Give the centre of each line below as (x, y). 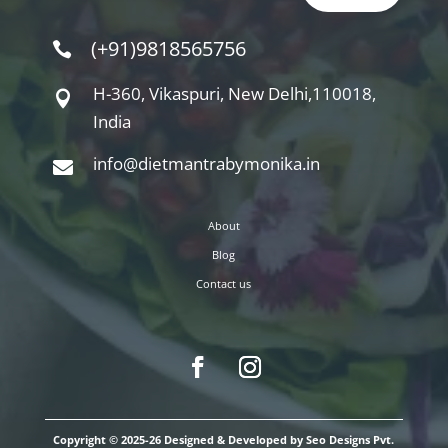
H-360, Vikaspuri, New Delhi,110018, (234, 93)
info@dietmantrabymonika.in (206, 163)
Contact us (224, 283)
